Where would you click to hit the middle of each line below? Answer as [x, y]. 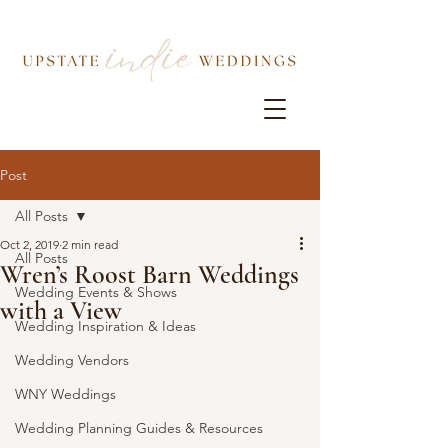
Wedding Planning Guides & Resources [139, 428]
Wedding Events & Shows [96, 292]
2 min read [90, 244]
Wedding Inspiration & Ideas [105, 326]
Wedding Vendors [72, 360]
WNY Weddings [65, 394]
